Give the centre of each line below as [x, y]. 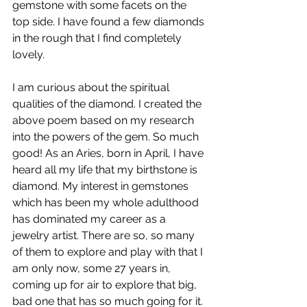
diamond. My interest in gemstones [102, 186]
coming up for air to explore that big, [106, 284]
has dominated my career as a [90, 219]
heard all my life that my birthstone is [106, 169]
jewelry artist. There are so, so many [105, 235]
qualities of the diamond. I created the [108, 103]
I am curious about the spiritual [92, 87]
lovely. [28, 54]
